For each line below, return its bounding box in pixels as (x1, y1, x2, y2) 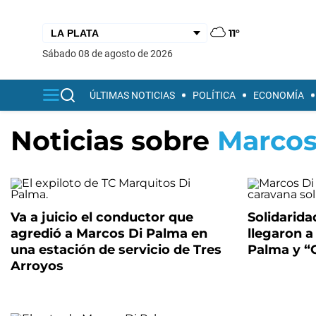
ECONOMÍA (253, 90, 304, 101)
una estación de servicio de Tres (11, 242, 221, 257)
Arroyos (11, 258, 63, 274)
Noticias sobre (11, 124, 217, 157)
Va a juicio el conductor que (11, 209, 193, 225)
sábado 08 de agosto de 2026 (48, 47, 173, 59)
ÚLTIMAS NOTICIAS (90, 90, 175, 101)
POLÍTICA (193, 90, 236, 101)
